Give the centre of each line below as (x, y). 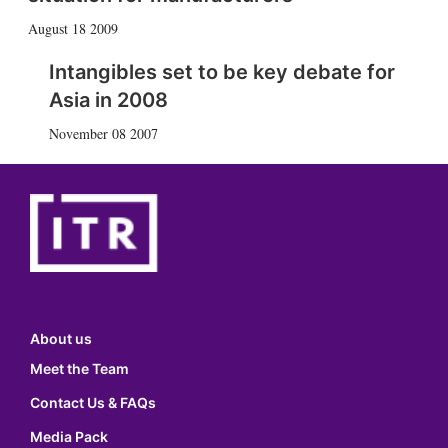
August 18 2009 (72, 28)
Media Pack (69, 437)
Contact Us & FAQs (93, 403)
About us (61, 339)
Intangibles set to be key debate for (221, 72)
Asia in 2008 (108, 100)
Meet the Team (79, 369)
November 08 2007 (103, 133)
